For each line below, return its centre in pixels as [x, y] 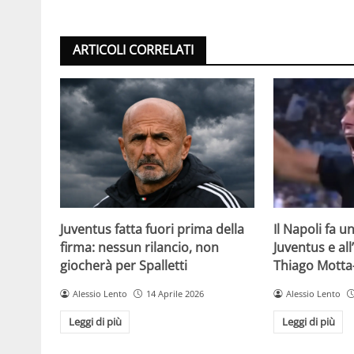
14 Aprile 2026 [175, 293]
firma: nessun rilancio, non [139, 247]
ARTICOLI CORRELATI [133, 49]
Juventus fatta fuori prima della [152, 229]
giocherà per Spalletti [124, 265]
